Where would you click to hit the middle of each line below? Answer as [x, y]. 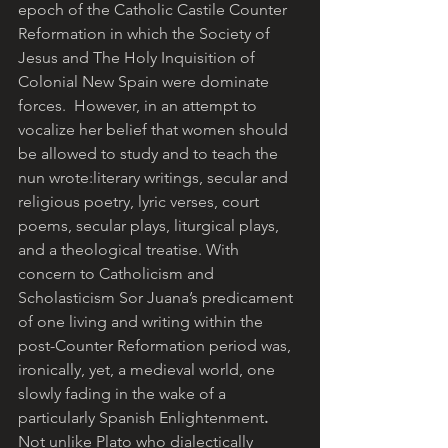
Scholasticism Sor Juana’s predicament [157, 298]
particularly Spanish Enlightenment [141, 418]
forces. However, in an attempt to [139, 106]
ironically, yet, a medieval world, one [148, 370]
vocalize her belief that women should [155, 130]
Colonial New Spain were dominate [145, 82]
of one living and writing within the [142, 322]
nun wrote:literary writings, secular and [155, 178]
